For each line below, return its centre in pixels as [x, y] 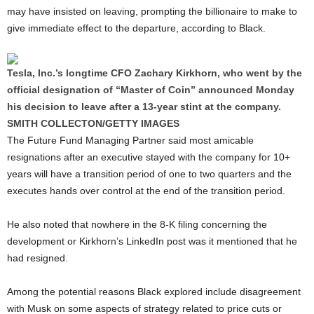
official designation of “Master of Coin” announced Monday [151, 90]
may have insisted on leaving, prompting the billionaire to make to [152, 12]
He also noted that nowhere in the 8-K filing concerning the [137, 225]
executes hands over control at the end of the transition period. [146, 191]
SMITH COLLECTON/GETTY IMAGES [96, 124]
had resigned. [37, 258]
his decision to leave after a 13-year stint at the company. [144, 107]
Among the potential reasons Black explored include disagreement [154, 292]
